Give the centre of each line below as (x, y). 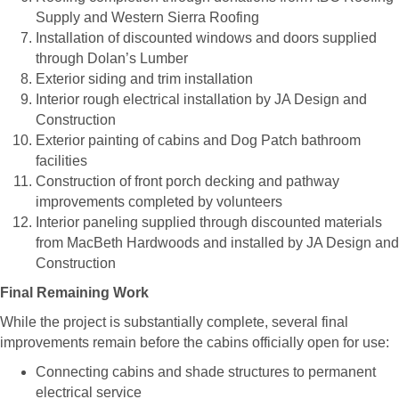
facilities (61, 160)
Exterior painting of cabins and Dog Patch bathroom (198, 140)
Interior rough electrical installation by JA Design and (201, 99)
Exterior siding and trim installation (144, 78)
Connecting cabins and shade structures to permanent (206, 371)
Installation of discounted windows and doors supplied (206, 37)
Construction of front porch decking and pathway (187, 181)
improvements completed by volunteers (159, 201)
